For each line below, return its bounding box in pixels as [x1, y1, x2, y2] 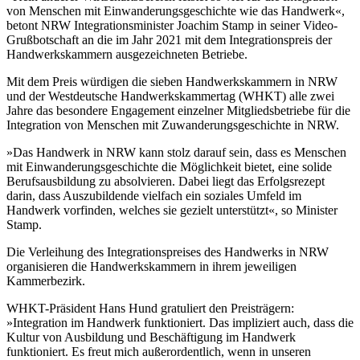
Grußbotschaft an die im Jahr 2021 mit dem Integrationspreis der [6, 32, 332, 47]
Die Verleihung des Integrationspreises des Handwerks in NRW [6, 244, 329, 259]
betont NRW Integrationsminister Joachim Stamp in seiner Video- [6, 18, 337, 32]
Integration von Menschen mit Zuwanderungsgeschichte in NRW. [6, 117, 339, 132]
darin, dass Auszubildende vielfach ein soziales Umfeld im [6, 188, 301, 202]
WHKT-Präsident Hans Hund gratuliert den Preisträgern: [6, 301, 294, 315]
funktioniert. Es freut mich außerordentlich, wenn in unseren [6, 344, 311, 358]
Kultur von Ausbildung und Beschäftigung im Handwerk [6, 329, 296, 344]
